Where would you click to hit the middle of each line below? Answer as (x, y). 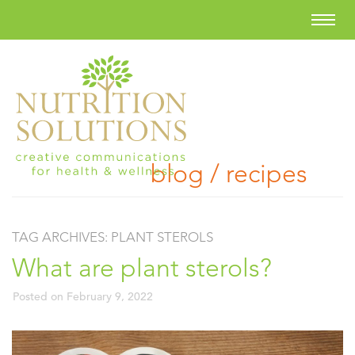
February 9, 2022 (110, 296)
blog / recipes (229, 174)
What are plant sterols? (142, 268)
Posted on (40, 296)
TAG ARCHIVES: (61, 237)
